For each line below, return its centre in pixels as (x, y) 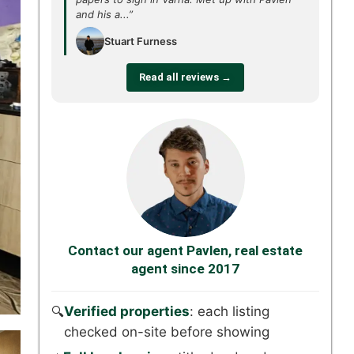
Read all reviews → (185, 77)
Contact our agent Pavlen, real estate (185, 250)
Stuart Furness (141, 41)
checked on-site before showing (167, 332)
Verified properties (127, 311)
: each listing (230, 311)
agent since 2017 (185, 269)
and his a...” (104, 14)
